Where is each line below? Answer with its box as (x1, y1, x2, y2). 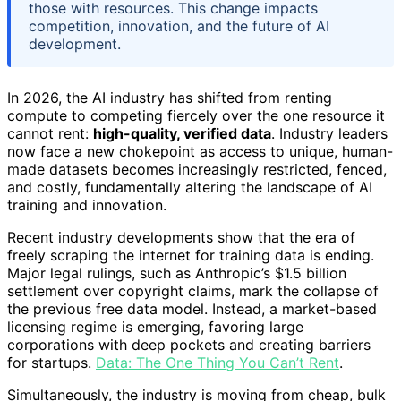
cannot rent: (7, 124, 93, 143)
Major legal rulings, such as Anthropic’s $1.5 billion (7, 264, 346, 283)
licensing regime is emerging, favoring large (7, 318, 303, 337)
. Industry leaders (271, 124, 388, 143)
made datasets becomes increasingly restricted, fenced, (7, 160, 387, 179)
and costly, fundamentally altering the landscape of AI (7, 178, 372, 197)
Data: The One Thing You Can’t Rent (96, 354, 339, 372)
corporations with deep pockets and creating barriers (7, 336, 371, 354)
